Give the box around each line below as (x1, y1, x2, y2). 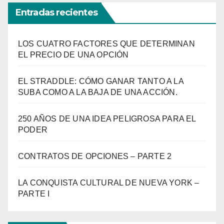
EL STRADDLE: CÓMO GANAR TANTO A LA (18, 77, 183, 86)
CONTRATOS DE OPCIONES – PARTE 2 (18, 152, 172, 161)
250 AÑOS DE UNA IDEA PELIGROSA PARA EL (18, 114, 196, 123)
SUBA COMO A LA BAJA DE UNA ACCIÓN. (18, 88, 177, 97)
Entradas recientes (15, 7, 97, 18)
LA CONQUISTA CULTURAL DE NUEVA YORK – (18, 178, 199, 187)
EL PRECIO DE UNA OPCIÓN (18, 50, 129, 59)
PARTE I (18, 189, 50, 198)
